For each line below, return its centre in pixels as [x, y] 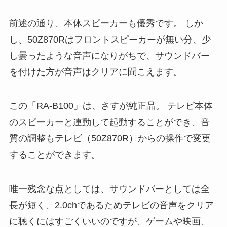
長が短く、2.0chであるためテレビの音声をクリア [111, 205]
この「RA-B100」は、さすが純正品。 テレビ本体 [111, 106]
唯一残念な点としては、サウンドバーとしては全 [109, 189]
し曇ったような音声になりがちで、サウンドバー [109, 55]
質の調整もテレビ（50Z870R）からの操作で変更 [110, 139]
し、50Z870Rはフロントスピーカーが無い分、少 [110, 39]
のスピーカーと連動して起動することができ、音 [109, 122]
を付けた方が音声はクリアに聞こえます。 [96, 72]
